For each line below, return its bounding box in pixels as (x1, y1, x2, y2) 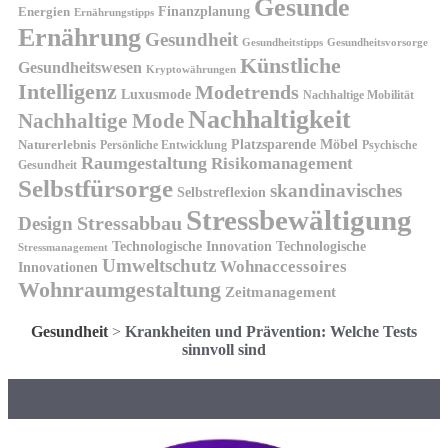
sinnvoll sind (182, 341, 266, 359)
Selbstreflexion (177, 185, 266, 201)
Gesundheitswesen (18, 59, 142, 77)
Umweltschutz (102, 255, 216, 277)
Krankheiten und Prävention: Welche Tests (125, 323, 417, 341)
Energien (18, 5, 70, 20)
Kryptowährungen (146, 63, 236, 76)
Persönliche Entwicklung (100, 138, 227, 153)
